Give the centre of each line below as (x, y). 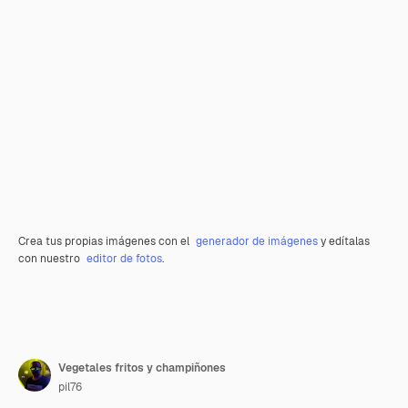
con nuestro (51, 259)
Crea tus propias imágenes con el (105, 241)
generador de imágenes (257, 241)
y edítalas (344, 241)
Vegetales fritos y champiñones (142, 368)
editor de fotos (124, 259)
